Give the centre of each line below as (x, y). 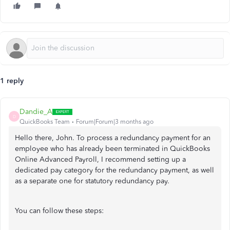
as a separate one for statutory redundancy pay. (92, 181)
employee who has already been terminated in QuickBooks (112, 149)
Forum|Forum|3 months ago (115, 122)
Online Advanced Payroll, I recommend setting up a (100, 159)
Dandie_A (36, 112)
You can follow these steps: (59, 211)
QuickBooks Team (45, 122)
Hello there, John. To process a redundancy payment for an (113, 138)
